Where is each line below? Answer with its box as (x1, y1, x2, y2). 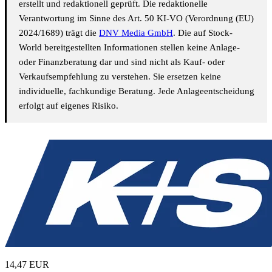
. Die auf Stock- (173, 27, 233, 38)
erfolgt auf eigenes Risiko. (19, 100, 118, 110)
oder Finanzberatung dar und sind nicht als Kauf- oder (19, 56, 225, 67)
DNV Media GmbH (99, 27, 173, 38)
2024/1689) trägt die (19, 27, 99, 38)
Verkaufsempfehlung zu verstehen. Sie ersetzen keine (19, 71, 221, 81)
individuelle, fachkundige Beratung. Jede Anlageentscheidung (19, 86, 254, 96)
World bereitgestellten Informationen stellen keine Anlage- (19, 42, 240, 52)
